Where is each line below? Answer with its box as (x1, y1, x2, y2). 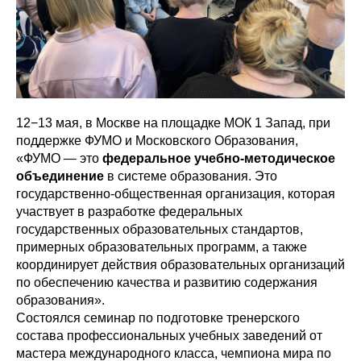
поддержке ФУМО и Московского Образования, (16, 134, 298, 147)
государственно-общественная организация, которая (16, 187, 335, 201)
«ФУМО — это (16, 151, 102, 165)
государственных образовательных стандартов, (16, 222, 303, 236)
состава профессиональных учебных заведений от (16, 329, 322, 342)
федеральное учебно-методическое (102, 151, 335, 165)
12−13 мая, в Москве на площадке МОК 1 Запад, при (16, 116, 330, 130)
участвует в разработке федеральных (16, 205, 243, 218)
